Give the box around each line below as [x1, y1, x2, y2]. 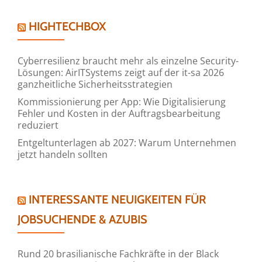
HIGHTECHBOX [29, 19, 106, 33]
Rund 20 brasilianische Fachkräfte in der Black [18, 247, 219, 260]
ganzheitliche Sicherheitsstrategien [18, 77, 173, 91]
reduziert [18, 118, 58, 132]
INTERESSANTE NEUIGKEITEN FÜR [29, 192, 206, 206]
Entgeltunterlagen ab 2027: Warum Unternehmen [18, 136, 236, 149]
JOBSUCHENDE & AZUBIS [18, 212, 147, 226]
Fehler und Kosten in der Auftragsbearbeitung [18, 106, 220, 120]
